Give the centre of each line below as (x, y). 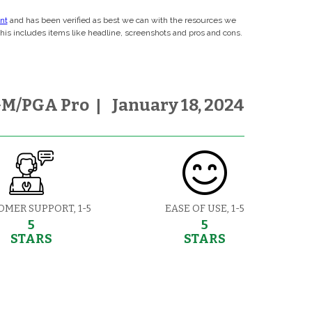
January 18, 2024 (178, 105)
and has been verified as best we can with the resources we (122, 20)
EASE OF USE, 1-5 (205, 208)
